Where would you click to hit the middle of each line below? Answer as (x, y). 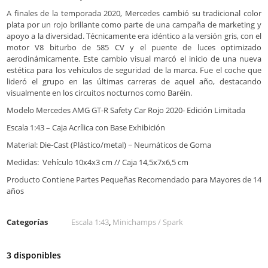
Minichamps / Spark (148, 222)
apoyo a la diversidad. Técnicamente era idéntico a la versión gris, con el (134, 36)
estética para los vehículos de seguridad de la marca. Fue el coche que (134, 70)
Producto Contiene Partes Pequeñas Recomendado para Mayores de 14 (134, 180)
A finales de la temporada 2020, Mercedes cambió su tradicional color (134, 13)
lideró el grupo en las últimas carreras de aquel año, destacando (134, 82)
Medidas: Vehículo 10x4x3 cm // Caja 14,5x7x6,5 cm (98, 162)
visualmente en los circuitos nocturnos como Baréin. (99, 93)
